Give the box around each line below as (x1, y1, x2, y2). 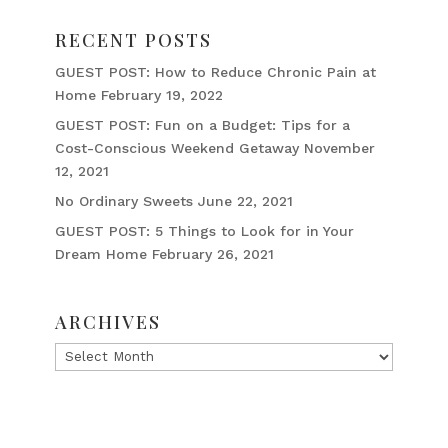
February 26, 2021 (151, 245, 274, 262)
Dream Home (54, 245, 147, 262)
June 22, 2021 (197, 192, 293, 209)
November (303, 139, 375, 156)
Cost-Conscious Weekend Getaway (54, 139, 299, 156)
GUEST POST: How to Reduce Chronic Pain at (54, 63, 376, 80)
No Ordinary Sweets (54, 192, 193, 209)
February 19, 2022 (100, 86, 223, 103)
